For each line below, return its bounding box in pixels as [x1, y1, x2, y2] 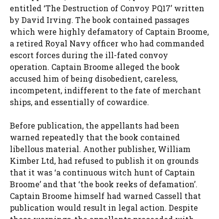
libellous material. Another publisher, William [10, 144, 191, 154]
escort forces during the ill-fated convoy [10, 50, 168, 61]
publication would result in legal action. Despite [10, 202, 198, 213]
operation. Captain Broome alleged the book [10, 62, 180, 72]
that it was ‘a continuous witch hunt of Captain [10, 167, 195, 178]
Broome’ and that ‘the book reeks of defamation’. [10, 179, 197, 190]
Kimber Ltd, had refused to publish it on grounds [10, 155, 198, 166]
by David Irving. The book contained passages [10, 15, 189, 25]
